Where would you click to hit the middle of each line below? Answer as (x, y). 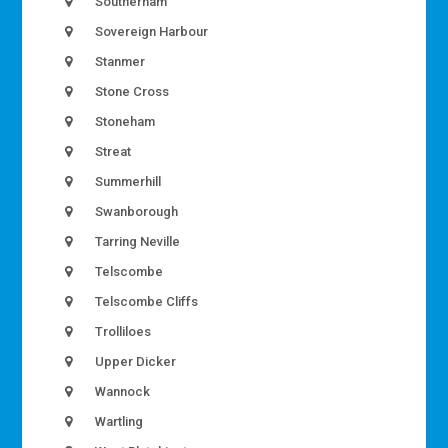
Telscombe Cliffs (145, 302)
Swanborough (135, 212)
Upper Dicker (134, 362)
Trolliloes (122, 332)
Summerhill (127, 182)
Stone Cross (131, 92)
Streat (112, 152)
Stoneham (124, 122)
